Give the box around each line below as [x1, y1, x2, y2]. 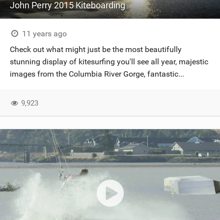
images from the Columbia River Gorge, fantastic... [10, 69, 184, 79]
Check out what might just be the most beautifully [10, 45, 182, 54]
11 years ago [20, 29, 67, 38]
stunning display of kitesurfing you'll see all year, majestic [10, 57, 208, 66]
